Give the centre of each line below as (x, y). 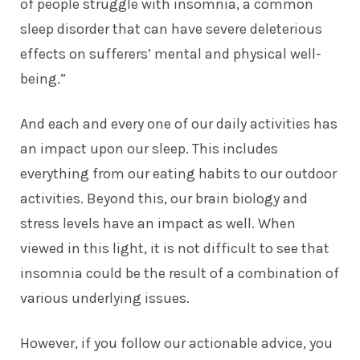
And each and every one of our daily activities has (179, 123)
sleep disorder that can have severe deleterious (171, 29)
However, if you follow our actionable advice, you (176, 343)
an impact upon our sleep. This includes (149, 148)
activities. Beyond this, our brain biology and (164, 198)
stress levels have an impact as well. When (158, 223)
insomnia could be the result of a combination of (180, 273)
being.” (43, 78)
